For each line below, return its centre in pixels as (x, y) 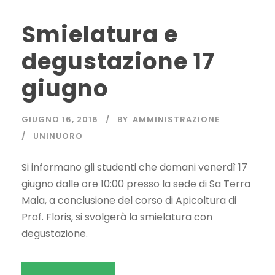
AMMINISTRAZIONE (176, 120)
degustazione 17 (118, 62)
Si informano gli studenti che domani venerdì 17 (134, 168)
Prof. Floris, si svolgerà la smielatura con (117, 217)
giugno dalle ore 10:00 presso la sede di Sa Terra (136, 184)
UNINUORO (58, 136)
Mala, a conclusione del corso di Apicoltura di (129, 201)
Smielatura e (100, 35)
